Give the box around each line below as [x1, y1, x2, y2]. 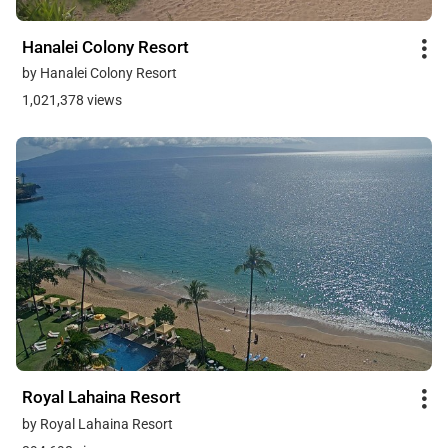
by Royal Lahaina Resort [22, 415, 173, 432]
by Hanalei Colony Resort [22, 65, 177, 82]
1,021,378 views [22, 92, 122, 109]
